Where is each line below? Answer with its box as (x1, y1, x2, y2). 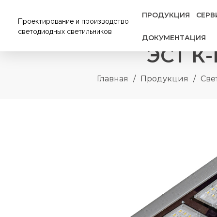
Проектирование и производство (18, 17, 129, 25)
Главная (97, 74, 128, 83)
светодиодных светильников (18, 28, 112, 35)
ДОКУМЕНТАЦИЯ (142, 33, 206, 42)
